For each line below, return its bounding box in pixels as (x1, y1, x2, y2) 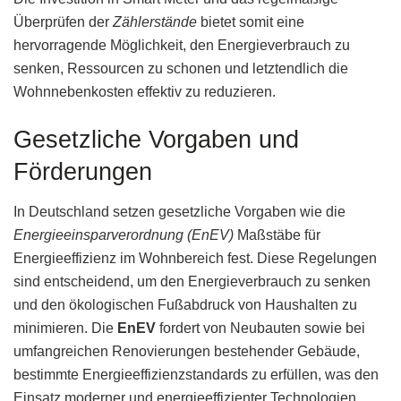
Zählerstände (113, 13, 197, 30)
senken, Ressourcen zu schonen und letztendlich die (13, 60, 348, 76)
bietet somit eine (197, 13, 304, 30)
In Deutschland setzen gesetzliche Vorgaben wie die (13, 203, 346, 219)
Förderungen (13, 158, 152, 186)
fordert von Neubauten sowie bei (156, 320, 365, 336)
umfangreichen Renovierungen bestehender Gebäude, (13, 343, 360, 359)
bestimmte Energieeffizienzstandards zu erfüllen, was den (13, 366, 379, 382)
